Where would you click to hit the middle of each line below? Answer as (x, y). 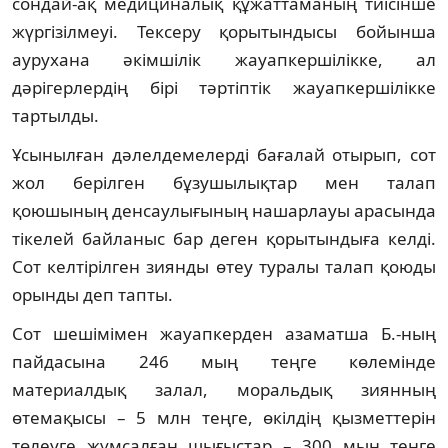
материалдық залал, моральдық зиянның (224, 389)
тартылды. (55, 115)
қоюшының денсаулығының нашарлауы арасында (224, 210)
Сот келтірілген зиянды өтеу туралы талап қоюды (224, 266)
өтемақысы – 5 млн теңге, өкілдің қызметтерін (224, 417)
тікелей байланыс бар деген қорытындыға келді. (224, 238)
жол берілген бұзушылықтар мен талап (224, 182)
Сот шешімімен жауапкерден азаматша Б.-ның (224, 333)
